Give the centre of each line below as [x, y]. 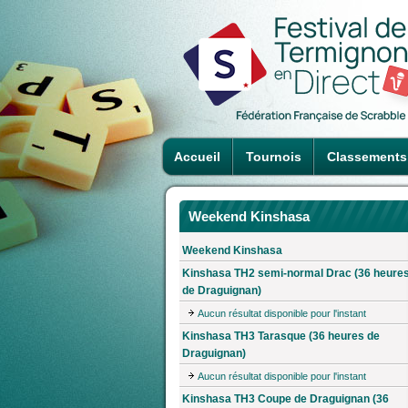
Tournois [274, 157]
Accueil [197, 157]
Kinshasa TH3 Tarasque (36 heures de [281, 336]
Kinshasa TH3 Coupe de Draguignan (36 [286, 398]
